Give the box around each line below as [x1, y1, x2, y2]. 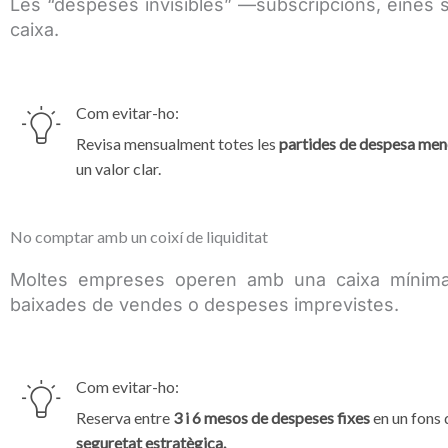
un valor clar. [76, 158, 161, 178]
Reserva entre [76, 408, 173, 427]
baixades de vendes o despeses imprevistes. [10, 293, 399, 315]
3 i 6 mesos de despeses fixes [173, 408, 370, 427]
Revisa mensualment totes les [76, 133, 279, 153]
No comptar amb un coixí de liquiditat [10, 226, 268, 246]
